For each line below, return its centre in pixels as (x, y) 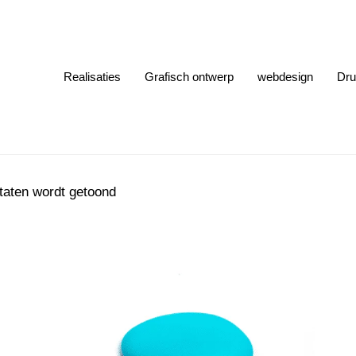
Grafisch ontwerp (189, 77)
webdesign (285, 77)
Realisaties (92, 77)
